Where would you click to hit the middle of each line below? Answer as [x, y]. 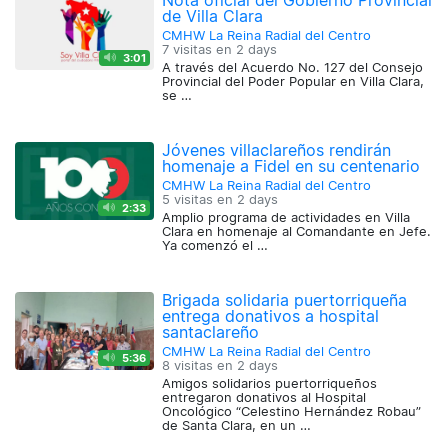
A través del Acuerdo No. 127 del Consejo [293, 68]
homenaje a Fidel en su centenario [291, 166]
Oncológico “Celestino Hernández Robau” [292, 412]
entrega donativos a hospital [271, 316]
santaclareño [211, 332]
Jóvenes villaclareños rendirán [277, 150]
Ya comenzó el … [215, 246]
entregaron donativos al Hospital [264, 398]
